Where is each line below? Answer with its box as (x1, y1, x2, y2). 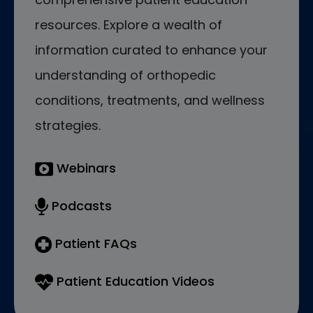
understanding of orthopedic (35, 66, 216, 84)
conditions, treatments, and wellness (35, 91, 265, 109)
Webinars (53, 159, 116, 177)
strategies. (35, 116, 101, 134)
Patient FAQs (52, 234, 137, 252)
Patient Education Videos (53, 272, 214, 290)
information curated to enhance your (35, 41, 268, 59)
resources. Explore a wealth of (35, 15, 222, 34)
